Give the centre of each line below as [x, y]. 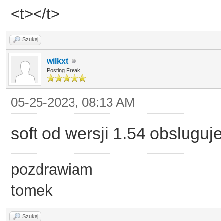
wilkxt [57, 61]
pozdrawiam [52, 169]
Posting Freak [64, 70]
